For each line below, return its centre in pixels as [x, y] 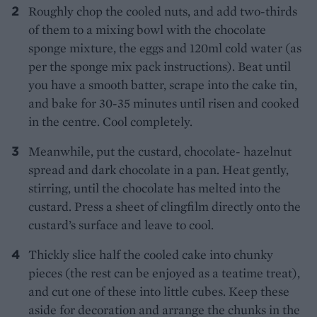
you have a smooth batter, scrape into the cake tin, [163, 85]
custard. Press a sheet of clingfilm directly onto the [165, 207]
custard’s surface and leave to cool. [121, 225]
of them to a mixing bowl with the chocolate [147, 30]
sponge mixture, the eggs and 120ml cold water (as [165, 48]
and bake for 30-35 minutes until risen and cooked [164, 103]
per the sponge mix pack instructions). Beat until [160, 67]
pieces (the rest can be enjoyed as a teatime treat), [164, 273]
